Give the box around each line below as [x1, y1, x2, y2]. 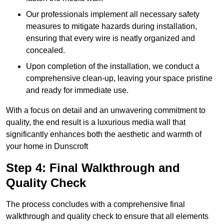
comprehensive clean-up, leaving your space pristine [26, 74, 212, 83]
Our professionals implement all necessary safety [26, 10, 199, 19]
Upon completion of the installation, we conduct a [26, 62, 199, 71]
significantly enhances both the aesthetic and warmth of [6, 130, 201, 139]
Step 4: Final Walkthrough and [6, 161, 180, 175]
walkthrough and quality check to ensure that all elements [6, 212, 208, 221]
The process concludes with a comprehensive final [6, 200, 185, 209]
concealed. [26, 46, 65, 55]
